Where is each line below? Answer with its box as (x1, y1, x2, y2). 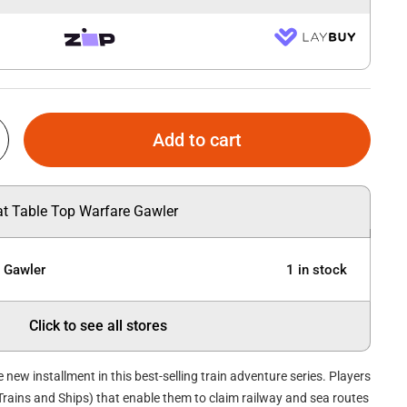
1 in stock (286, 261, 347, 278)
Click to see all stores (29, 317, 167, 335)
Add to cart (153, 128, 243, 151)
